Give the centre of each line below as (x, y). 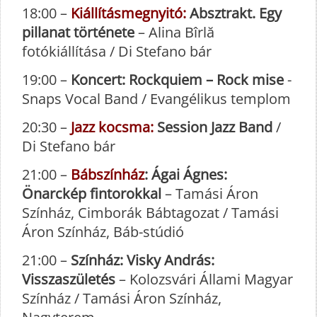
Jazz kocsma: (112, 127)
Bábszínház (108, 175)
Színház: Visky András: (143, 260)
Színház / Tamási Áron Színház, (122, 299)
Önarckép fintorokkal (92, 194)
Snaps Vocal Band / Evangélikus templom (156, 99)
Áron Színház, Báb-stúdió (103, 232)
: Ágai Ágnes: (186, 175)
